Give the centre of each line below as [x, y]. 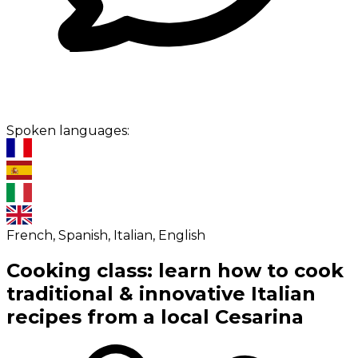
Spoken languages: [70, 131]
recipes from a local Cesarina [155, 317]
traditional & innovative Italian [161, 294]
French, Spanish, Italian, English [106, 236]
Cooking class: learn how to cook [175, 271]
